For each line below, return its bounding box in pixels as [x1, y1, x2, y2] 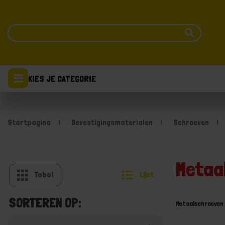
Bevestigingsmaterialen [71, 118, 153, 127]
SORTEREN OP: [9, 195, 81, 210]
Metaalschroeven [175, 199, 223, 207]
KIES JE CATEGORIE [28, 73, 96, 84]
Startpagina [8, 118, 51, 127]
